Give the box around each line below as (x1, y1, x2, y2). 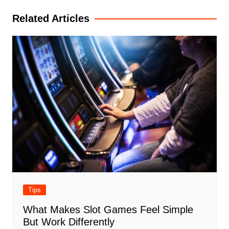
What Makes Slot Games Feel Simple (22, 203, 193, 215)
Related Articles (12, 13, 89, 24)
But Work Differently (22, 216, 114, 227)
